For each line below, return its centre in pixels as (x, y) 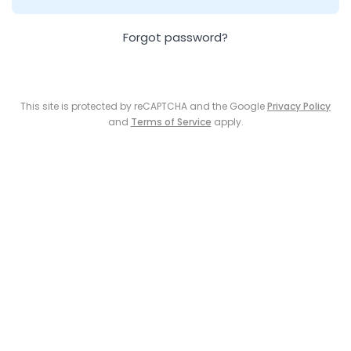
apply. (227, 122)
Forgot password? (175, 37)
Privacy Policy (299, 106)
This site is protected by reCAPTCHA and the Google (144, 106)
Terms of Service (171, 122)
